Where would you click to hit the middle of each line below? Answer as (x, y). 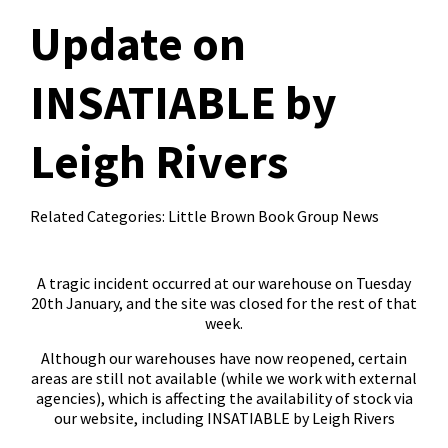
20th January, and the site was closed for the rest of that (224, 303)
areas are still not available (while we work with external (224, 378)
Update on (138, 43)
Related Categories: (99, 216)
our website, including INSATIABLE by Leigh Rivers (224, 418)
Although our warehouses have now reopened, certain (224, 358)
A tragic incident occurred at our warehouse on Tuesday (224, 283)
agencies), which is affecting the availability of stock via (224, 398)
